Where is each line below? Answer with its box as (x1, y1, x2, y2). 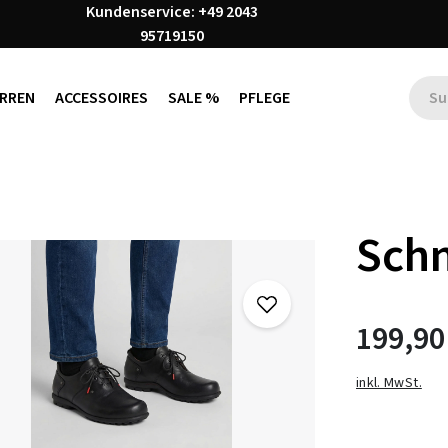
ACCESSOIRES (54, 87, 148, 109)
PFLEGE (238, 87, 290, 109)
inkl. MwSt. (356, 372, 422, 393)
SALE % (167, 87, 219, 109)
